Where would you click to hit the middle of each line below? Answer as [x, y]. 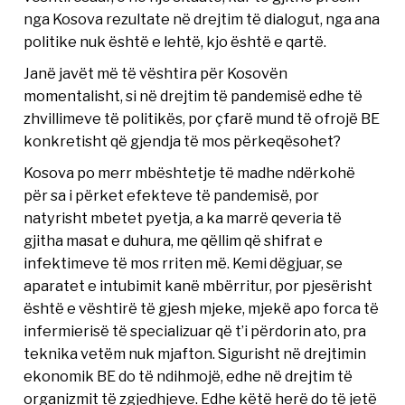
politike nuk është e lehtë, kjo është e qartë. [175, 41]
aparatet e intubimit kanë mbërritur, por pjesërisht [198, 285]
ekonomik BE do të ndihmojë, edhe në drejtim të [188, 376]
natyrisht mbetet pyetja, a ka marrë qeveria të [183, 217]
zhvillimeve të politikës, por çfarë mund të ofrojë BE [202, 118]
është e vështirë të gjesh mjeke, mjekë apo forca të [202, 308]
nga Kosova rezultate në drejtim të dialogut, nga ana [202, 19]
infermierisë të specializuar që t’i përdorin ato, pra [195, 330]
